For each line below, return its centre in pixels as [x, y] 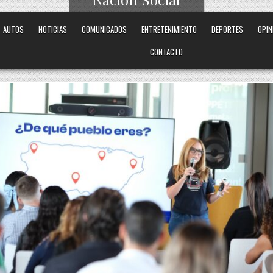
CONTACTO [167, 52]
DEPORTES [228, 29]
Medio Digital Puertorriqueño [136, 16]
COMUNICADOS [105, 29]
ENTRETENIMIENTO [169, 29]
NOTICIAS [53, 29]
